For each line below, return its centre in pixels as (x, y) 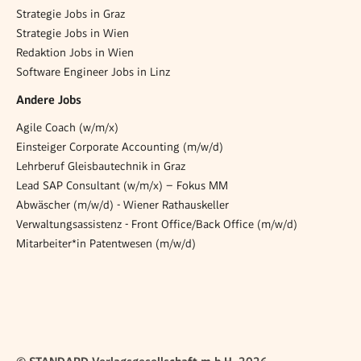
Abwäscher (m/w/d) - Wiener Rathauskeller (122, 205)
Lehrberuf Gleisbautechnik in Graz (101, 166)
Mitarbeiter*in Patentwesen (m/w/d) (106, 244)
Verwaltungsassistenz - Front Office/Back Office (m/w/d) (157, 224)
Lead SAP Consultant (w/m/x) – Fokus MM (122, 186)
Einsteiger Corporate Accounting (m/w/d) (120, 147)
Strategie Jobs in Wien (73, 33)
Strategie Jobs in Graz (71, 14)
